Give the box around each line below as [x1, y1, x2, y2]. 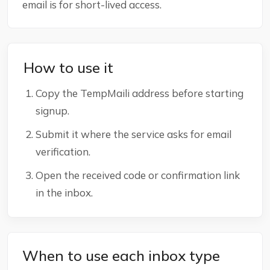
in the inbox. [36, 186, 93, 199]
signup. [36, 104, 69, 117]
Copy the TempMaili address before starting [36, 87, 243, 99]
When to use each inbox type [22, 246, 220, 265]
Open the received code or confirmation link [36, 169, 240, 181]
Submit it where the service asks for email [36, 128, 231, 140]
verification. [36, 145, 90, 158]
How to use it [24, 58, 113, 77]
